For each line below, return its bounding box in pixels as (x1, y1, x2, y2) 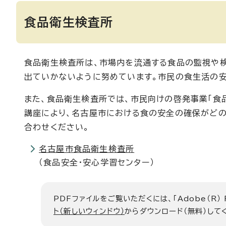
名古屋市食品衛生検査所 (39, 145, 135, 153)
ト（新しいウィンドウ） (53, 207, 125, 215)
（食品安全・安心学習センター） (39, 158, 154, 166)
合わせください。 (24, 123, 90, 131)
